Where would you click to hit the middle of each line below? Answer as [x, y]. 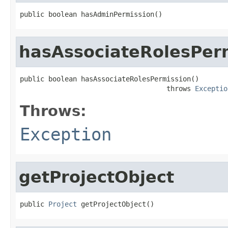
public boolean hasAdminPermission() [91, 14]
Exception [66, 134]
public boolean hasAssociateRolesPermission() [109, 79]
